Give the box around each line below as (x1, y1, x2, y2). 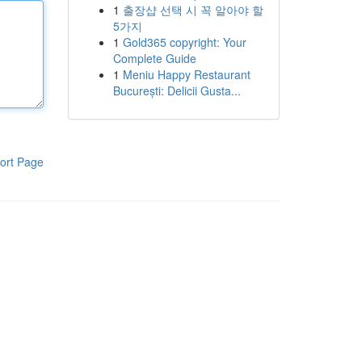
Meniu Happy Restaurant (122, 66, 250, 82)
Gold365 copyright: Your (122, 34, 246, 50)
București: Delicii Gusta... (112, 82, 241, 99)
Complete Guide (112, 50, 196, 66)
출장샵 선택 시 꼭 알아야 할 (122, 2, 263, 18)
